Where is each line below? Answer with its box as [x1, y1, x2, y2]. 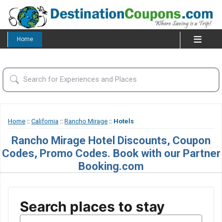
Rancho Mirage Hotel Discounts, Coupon [11, 133, 211, 147]
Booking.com [78, 159, 144, 172]
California [31, 117, 58, 125]
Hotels [113, 117, 134, 125]
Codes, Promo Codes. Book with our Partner [1, 146, 221, 160]
